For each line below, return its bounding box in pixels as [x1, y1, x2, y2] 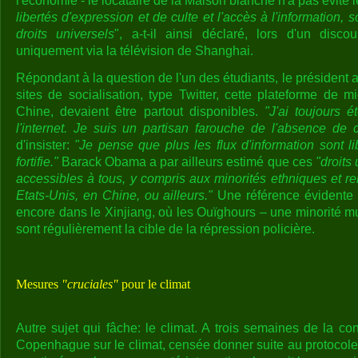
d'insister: [16, 138, 75, 153]
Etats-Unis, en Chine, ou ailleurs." [16, 189, 213, 203]
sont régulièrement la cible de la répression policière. [16, 222, 315, 237]
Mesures [16, 276, 62, 291]
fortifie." [16, 155, 58, 169]
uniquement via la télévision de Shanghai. [16, 43, 253, 58]
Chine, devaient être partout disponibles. [16, 105, 265, 119]
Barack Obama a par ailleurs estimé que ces [58, 155, 316, 169]
